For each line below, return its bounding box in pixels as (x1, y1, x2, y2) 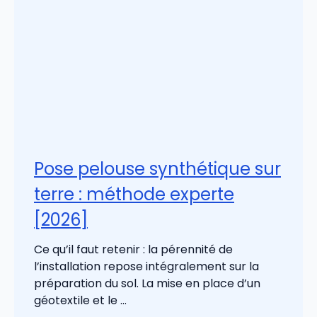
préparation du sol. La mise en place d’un (34, 275, 260, 292)
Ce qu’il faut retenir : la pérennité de (34, 241, 233, 258)
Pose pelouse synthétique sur (34, 157, 281, 181)
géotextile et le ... (34, 292, 127, 309)
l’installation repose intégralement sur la (34, 258, 259, 275)
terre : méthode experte (34, 183, 234, 207)
